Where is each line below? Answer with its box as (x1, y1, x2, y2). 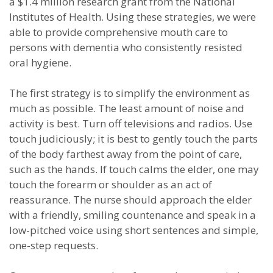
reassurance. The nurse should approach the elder (9, 193, 252, 207)
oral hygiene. (9, 55, 71, 69)
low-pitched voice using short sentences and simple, (9, 223, 258, 237)
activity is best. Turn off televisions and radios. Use (9, 116, 252, 130)
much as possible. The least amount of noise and (9, 101, 244, 115)
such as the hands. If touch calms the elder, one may (9, 162, 259, 176)
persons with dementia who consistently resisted (9, 40, 243, 54)
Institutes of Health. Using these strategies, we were (9, 10, 256, 24)
